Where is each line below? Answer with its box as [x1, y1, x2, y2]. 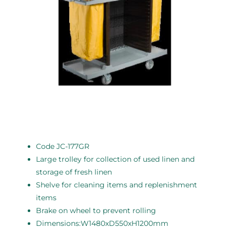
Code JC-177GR [36, 141, 89, 151]
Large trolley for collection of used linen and [36, 154, 195, 164]
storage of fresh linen [36, 167, 112, 177]
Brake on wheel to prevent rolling [36, 205, 156, 215]
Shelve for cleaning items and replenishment [36, 180, 197, 189]
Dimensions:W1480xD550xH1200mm [36, 218, 168, 228]
